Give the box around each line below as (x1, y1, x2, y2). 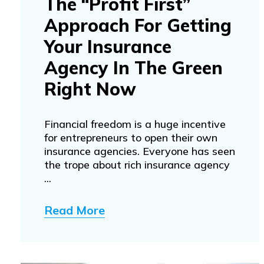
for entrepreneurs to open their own (44, 130, 217, 144)
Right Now (44, 77, 136, 100)
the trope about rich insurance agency (44, 157, 230, 171)
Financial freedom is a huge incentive (44, 117, 226, 131)
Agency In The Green (44, 56, 223, 79)
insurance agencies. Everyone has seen (44, 144, 235, 158)
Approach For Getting (44, 14, 232, 37)
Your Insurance (44, 35, 171, 58)
